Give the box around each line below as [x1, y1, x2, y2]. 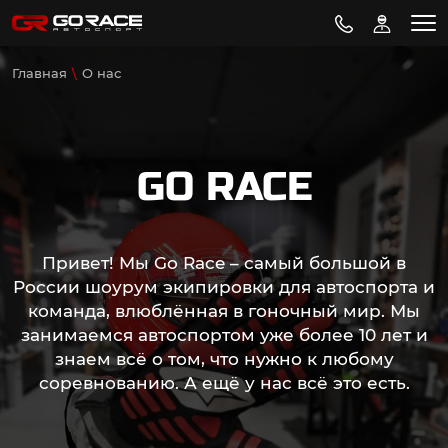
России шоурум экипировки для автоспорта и [13, 277, 435, 297]
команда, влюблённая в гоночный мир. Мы [28, 301, 420, 321]
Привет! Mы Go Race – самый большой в [42, 253, 406, 273]
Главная [12, 65, 67, 81]
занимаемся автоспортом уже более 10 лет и [20, 325, 428, 345]
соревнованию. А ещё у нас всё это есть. [38, 373, 410, 393]
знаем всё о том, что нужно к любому [54, 349, 394, 369]
